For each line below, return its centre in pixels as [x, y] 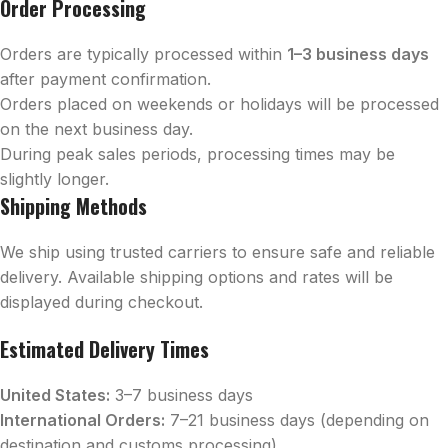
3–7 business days [181, 395]
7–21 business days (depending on [297, 420]
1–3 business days [358, 54]
